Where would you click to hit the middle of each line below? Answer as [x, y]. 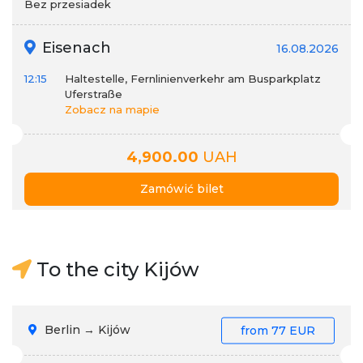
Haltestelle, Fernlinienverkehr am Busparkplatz [193, 79]
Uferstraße [94, 94]
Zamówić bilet [181, 189]
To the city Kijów [115, 269]
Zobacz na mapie [112, 109]
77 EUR [293, 330]
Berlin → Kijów [86, 330]
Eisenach [75, 48]
